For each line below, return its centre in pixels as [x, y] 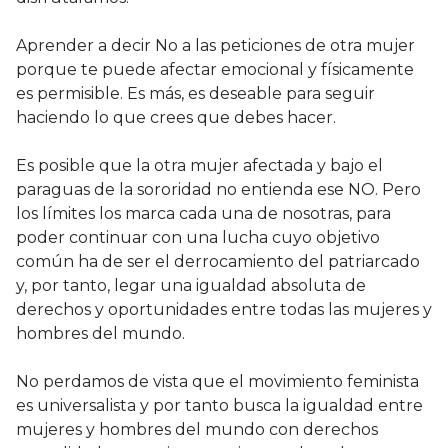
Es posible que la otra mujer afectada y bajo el [199, 166]
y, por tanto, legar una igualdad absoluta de [191, 286]
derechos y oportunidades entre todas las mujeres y [224, 310]
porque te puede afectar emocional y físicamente [215, 70]
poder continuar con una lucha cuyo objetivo [198, 238]
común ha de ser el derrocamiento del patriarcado [218, 262]
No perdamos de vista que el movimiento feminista [217, 382]
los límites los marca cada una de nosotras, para [203, 214]
